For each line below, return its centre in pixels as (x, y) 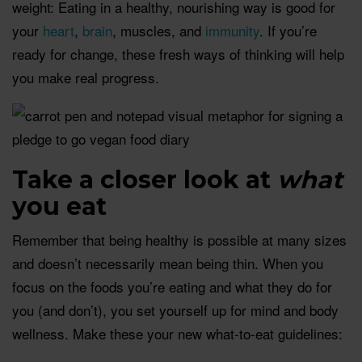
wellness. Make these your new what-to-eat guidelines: (177, 333)
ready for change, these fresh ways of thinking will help (178, 53)
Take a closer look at (145, 179)
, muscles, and (159, 30)
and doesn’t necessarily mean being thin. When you (168, 263)
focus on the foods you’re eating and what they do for (172, 286)
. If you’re (288, 30)
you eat (59, 206)
